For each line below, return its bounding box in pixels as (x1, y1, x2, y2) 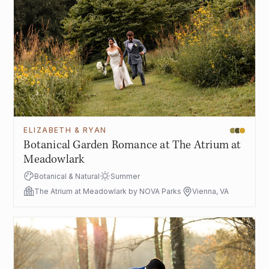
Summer (110, 172, 141, 181)
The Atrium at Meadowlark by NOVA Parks (34, 187, 182, 196)
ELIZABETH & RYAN (23, 125, 107, 135)
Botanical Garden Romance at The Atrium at (23, 138, 241, 153)
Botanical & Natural (34, 172, 100, 181)
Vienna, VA (192, 187, 229, 196)
